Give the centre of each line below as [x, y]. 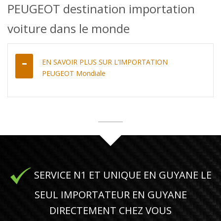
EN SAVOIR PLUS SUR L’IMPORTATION [105, 62]
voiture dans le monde [69, 28]
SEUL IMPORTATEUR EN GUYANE [110, 194]
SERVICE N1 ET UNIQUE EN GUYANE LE [122, 175]
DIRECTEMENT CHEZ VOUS [110, 210]
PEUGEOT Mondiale [74, 73]
